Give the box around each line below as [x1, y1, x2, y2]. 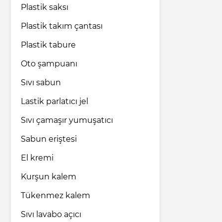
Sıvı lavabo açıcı [21, 210, 81, 220]
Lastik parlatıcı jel [21, 97, 88, 107]
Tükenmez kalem [21, 191, 90, 201]
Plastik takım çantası [21, 21, 103, 31]
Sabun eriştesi [21, 134, 77, 144]
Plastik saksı [21, 2, 68, 12]
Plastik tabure [21, 40, 76, 50]
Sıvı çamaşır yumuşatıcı [21, 115, 113, 125]
